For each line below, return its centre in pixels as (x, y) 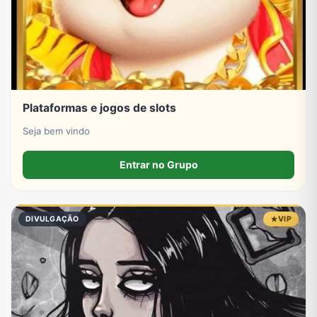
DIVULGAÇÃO (52, 219)
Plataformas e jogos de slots (99, 108)
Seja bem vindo (56, 131)
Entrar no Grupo (158, 165)
